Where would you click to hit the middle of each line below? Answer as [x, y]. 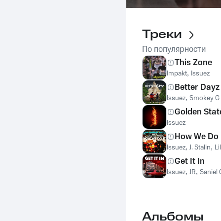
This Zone [193, 63]
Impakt [177, 74]
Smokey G [204, 98]
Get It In [190, 161]
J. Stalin [200, 147]
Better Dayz [197, 87]
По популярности [174, 49]
